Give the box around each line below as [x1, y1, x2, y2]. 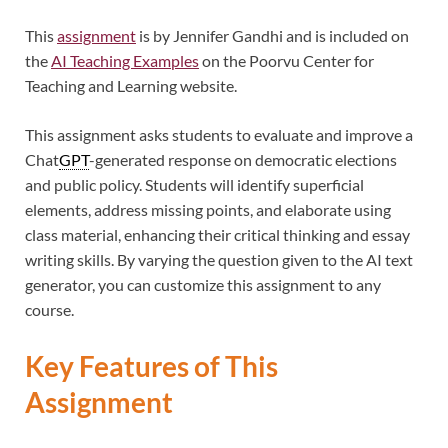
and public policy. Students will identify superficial [25, 175, 364, 195]
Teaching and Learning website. [25, 76, 237, 96]
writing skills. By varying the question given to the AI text [25, 250, 413, 270]
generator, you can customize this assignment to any [25, 275, 381, 295]
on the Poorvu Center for [199, 51, 374, 71]
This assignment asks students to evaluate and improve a [25, 125, 413, 145]
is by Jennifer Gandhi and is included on [136, 26, 409, 46]
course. [25, 300, 74, 320]
